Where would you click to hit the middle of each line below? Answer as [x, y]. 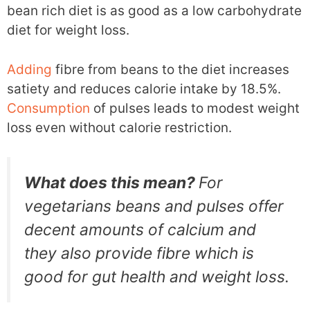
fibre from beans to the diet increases [171, 69]
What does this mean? [111, 183]
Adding [29, 69]
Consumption [48, 108]
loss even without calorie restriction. [119, 127]
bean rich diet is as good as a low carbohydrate [154, 11]
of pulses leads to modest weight [195, 108]
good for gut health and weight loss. [157, 277]
